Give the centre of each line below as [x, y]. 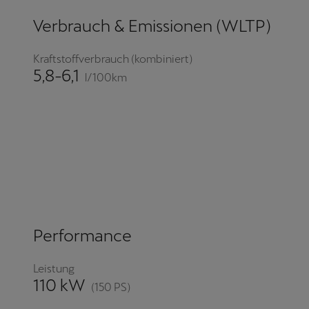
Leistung [54, 269]
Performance [82, 236]
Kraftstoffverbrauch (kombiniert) [113, 59]
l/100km [106, 77]
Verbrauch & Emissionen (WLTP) [152, 26]
